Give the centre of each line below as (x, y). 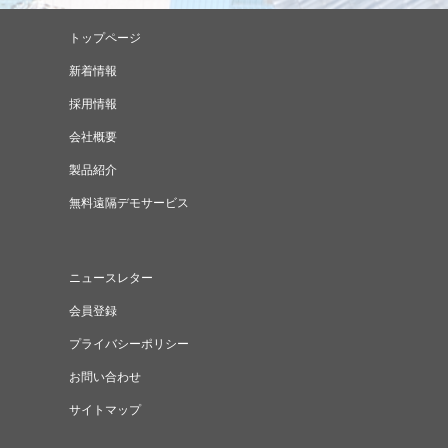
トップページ (104, 37)
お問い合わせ (104, 376)
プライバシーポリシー (128, 343)
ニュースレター (110, 277)
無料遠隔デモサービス (128, 202)
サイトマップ (104, 409)
